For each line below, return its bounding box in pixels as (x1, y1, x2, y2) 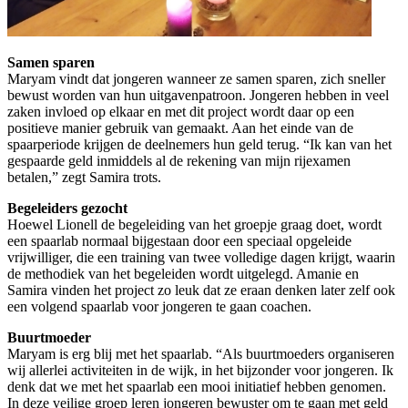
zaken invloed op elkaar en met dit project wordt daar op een (7, 103, 354, 119)
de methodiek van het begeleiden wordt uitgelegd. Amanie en (7, 265, 359, 281)
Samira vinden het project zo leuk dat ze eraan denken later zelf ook (7, 281, 395, 298)
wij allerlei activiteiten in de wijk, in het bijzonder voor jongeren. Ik (7, 362, 393, 378)
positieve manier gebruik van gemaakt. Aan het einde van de (7, 119, 353, 136)
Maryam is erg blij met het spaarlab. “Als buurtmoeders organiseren (7, 345, 394, 362)
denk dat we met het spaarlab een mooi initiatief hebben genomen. (7, 378, 390, 394)
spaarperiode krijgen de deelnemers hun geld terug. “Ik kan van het (7, 136, 392, 152)
